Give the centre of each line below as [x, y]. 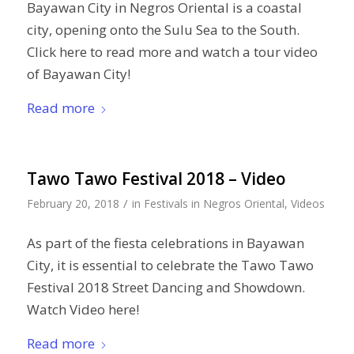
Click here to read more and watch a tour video [172, 52]
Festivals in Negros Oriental [214, 203]
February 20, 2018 [73, 203]
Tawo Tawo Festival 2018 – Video [156, 178]
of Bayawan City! [78, 74]
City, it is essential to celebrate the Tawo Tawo [170, 265]
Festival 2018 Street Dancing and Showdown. [166, 288]
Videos [307, 203]
